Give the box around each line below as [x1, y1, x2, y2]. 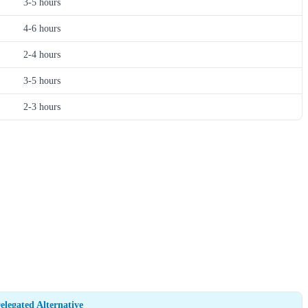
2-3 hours [23, 101, 60, 113]
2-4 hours [23, 49, 60, 60]
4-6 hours [23, 23, 60, 34]
